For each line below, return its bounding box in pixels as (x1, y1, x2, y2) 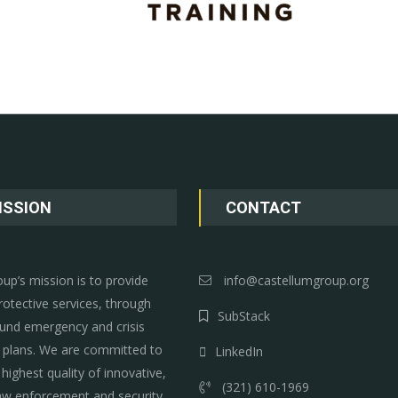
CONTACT (226, 198, 301, 217)
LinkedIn (215, 343, 263, 360)
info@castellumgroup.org (224, 272, 369, 289)
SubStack (218, 307, 270, 324)
